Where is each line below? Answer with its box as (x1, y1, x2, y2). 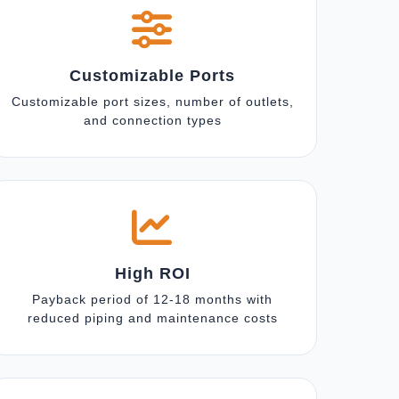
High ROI (114, 265, 191, 282)
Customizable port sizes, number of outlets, (11, 94, 294, 109)
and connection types (83, 113, 222, 127)
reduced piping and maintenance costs (27, 311, 278, 325)
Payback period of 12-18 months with (32, 292, 273, 306)
